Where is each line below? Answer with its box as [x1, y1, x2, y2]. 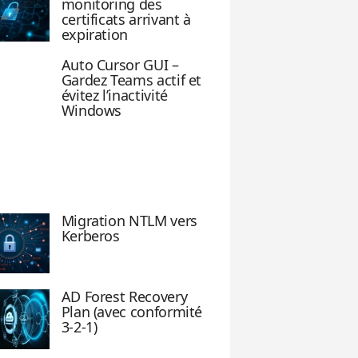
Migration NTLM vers [61, 211, 197, 230]
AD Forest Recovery [61, 287, 188, 306]
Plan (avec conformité [61, 302, 203, 321]
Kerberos [61, 226, 120, 245]
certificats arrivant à [61, 10, 191, 29]
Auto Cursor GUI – [61, 55, 179, 74]
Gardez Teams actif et [61, 70, 202, 89]
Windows [61, 101, 122, 120]
